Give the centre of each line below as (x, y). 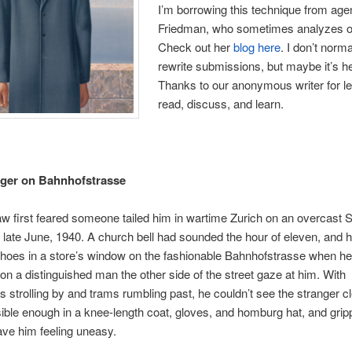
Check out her (196, 46)
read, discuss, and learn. (221, 103)
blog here (257, 46)
